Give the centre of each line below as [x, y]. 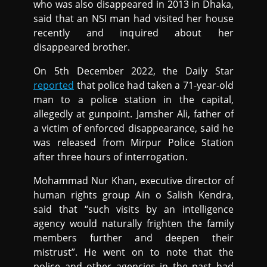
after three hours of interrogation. [111, 157]
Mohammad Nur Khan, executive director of [133, 181]
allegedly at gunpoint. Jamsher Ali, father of [133, 114]
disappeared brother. [82, 47]
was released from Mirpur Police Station [133, 143]
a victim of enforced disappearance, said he [133, 128]
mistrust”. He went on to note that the [133, 252]
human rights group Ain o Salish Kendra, [133, 195]
